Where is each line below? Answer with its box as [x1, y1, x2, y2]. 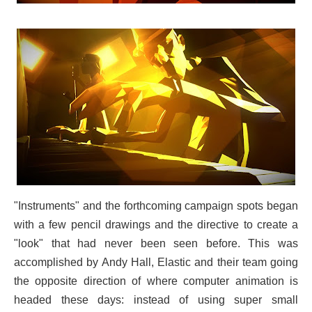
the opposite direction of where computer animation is [14, 274, 298, 287]
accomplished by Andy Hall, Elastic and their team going [14, 256, 298, 268]
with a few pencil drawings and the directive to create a [14, 218, 298, 231]
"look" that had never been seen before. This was [14, 237, 298, 249]
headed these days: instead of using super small [14, 293, 298, 306]
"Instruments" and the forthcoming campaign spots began [14, 199, 298, 212]
